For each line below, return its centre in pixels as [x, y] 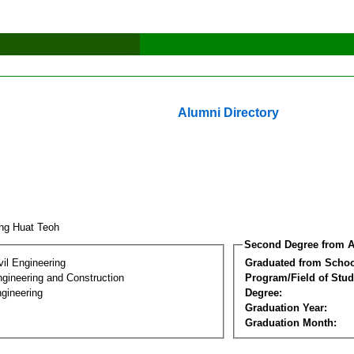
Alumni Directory [228, 113]
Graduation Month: [291, 322]
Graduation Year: [286, 307]
